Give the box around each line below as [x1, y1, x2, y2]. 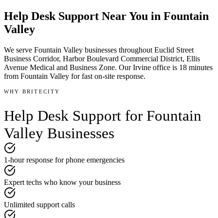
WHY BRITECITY [4, 88, 60, 94]
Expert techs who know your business [4, 178, 121, 186]
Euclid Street [154, 45, 194, 54]
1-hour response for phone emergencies [4, 155, 125, 164]
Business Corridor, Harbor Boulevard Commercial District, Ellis [4, 54, 200, 63]
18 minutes [179, 63, 213, 72]
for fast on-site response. [69, 72, 145, 80]
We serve [4, 45, 34, 54]
